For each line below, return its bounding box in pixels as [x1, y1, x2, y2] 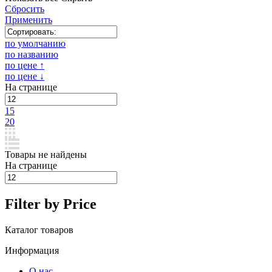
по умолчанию [5, 38, 66, 49]
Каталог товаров [5, 224, 73, 235]
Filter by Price [5, 195, 97, 212]
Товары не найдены [5, 149, 87, 160]
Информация [5, 245, 59, 256]
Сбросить [5, 4, 44, 14]
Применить [5, 15, 52, 25]
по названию [5, 49, 58, 59]
